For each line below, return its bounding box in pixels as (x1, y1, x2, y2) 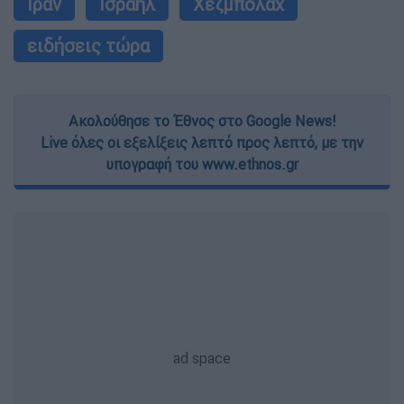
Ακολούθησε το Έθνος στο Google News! (69, 112, 335, 131)
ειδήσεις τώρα (27, 34, 150, 58)
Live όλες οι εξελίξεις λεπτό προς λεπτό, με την (41, 133, 363, 152)
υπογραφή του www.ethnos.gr (106, 155, 298, 174)
